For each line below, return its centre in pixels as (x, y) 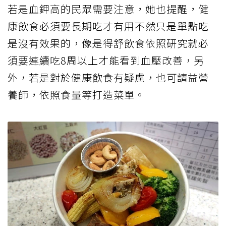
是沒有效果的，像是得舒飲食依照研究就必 (108, 43)
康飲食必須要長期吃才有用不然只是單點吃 (108, 26)
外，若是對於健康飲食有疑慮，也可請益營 (108, 78)
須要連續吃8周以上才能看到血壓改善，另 (106, 61)
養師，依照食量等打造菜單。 (76, 95)
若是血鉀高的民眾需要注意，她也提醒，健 (108, 9)
